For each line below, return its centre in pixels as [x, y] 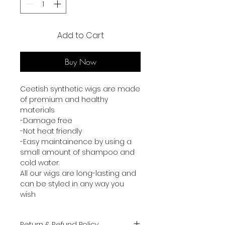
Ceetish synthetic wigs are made [80, 89]
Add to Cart [80, 35]
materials [37, 110]
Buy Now [80, 62]
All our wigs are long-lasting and [78, 173]
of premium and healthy [64, 99]
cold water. [40, 162]
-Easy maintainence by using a [76, 141]
